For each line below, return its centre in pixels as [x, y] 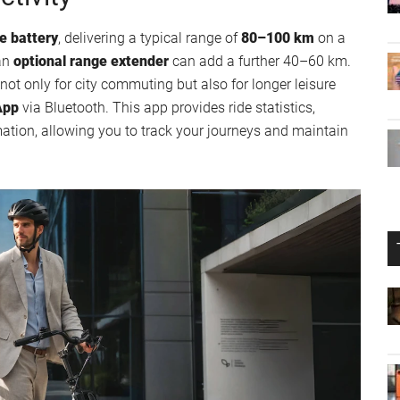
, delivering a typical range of [150, 37]
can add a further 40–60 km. [260, 61]
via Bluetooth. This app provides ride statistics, [167, 107]
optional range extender [91, 61]
